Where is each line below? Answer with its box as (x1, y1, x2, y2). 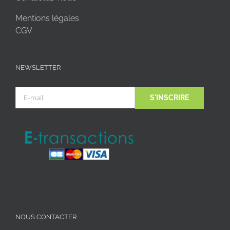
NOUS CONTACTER (15, 213, 76, 221)
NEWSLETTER (15, 64, 61, 72)
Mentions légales (15, 13, 79, 24)
